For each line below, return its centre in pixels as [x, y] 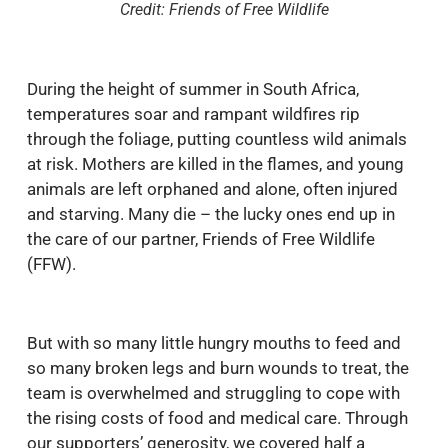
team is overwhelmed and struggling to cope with [213, 392]
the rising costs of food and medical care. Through [217, 417]
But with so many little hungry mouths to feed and [214, 342]
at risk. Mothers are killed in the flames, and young [215, 163]
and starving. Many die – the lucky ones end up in [211, 213]
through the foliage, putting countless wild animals [217, 138]
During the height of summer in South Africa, [193, 88]
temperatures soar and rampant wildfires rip [193, 113]
